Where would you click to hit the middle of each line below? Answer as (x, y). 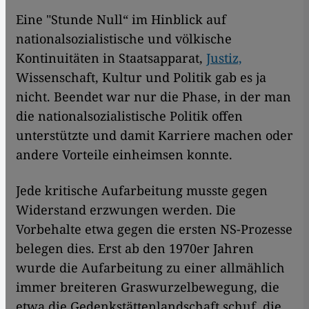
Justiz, (224, 58)
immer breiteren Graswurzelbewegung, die (148, 287)
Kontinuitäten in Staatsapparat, (111, 58)
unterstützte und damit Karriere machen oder (154, 135)
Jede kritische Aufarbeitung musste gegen (142, 190)
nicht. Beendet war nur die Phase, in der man (153, 96)
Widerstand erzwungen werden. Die (126, 209)
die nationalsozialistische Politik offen (129, 116)
